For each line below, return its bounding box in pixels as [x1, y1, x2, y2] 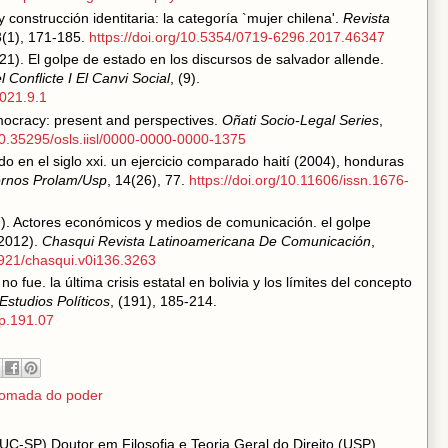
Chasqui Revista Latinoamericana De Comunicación [42, 232, 371, 249]
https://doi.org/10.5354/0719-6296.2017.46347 [89, 28, 385, 45]
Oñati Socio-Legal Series [222, 111, 379, 128]
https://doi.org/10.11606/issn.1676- [189, 172, 409, 188]
